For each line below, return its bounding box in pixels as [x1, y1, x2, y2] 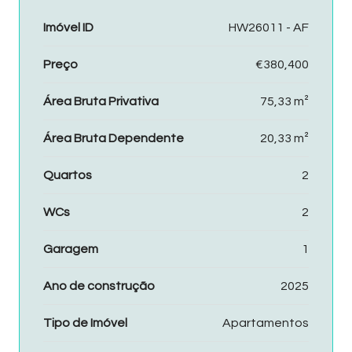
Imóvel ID [43, 20, 93, 34]
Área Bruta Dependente [43, 131, 184, 145]
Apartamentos [222, 316, 309, 329]
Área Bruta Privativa [43, 94, 159, 108]
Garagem [43, 242, 98, 255]
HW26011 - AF [229, 20, 309, 34]
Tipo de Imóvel [43, 316, 127, 329]
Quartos [43, 168, 92, 181]
